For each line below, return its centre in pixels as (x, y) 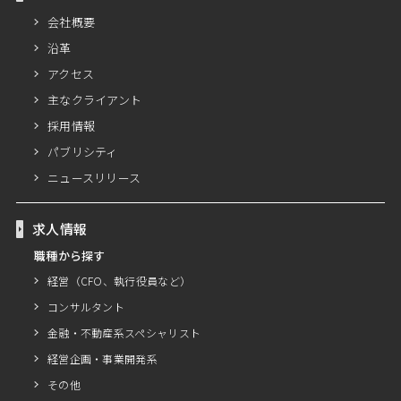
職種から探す (69, 256)
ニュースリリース (94, 178)
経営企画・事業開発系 (102, 358)
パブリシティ (82, 152)
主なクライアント (94, 100)
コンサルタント (86, 307)
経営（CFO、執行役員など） (119, 281)
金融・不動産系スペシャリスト (124, 333)
